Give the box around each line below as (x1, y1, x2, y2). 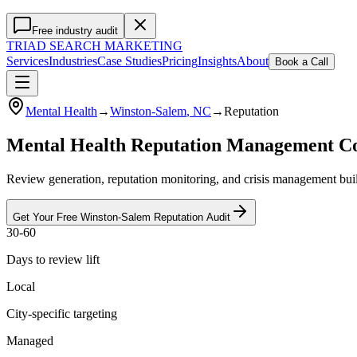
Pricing (162, 54, 198, 68)
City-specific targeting (6, 306, 117, 320)
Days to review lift (6, 252, 100, 266)
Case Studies (97, 54, 162, 68)
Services (6, 54, 49, 68)
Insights (198, 54, 237, 68)
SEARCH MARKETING (46, 39, 182, 53)
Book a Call (275, 56, 328, 68)
